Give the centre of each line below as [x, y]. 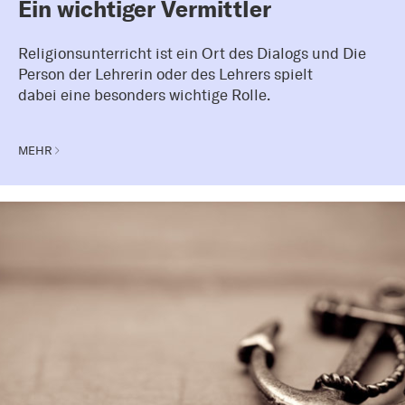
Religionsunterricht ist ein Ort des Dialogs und [180, 54]
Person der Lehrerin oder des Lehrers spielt [165, 75]
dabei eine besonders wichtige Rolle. [144, 95]
